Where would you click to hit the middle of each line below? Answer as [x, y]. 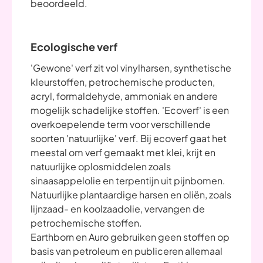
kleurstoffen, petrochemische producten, [123, 82]
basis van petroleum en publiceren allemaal [127, 251]
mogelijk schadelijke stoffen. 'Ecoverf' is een [130, 110]
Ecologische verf [74, 47]
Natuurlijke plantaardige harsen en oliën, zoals [131, 195]
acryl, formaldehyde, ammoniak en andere [124, 96]
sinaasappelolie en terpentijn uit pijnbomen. [128, 181]
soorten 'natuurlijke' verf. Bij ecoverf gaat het [129, 138]
